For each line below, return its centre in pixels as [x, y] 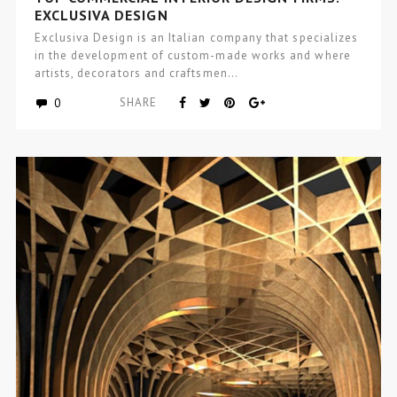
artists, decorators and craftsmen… [136, 73]
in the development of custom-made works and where [192, 55]
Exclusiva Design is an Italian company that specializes [196, 37]
